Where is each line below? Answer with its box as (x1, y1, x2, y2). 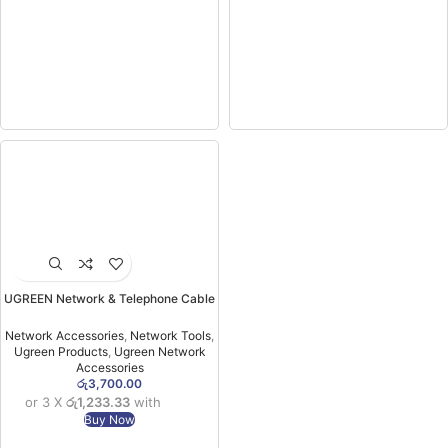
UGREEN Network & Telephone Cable (4, 291, 215, 306)
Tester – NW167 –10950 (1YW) (22, 307, 197, 322)
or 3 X (24, 393, 66, 410)
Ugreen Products (13, 343, 108, 359)
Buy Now (84, 411, 135, 427)
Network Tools (130, 327, 211, 343)
